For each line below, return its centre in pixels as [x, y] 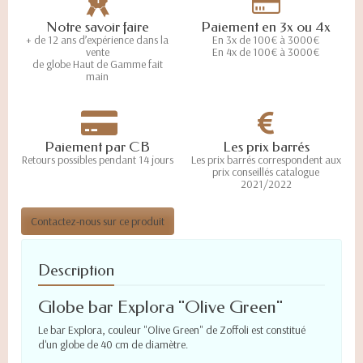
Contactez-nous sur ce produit [98, 222]
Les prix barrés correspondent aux [266, 160]
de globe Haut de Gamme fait [97, 64]
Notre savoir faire [97, 28]
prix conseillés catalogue [266, 172]
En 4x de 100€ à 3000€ [266, 52]
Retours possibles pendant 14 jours [97, 160]
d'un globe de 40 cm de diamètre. [113, 345]
